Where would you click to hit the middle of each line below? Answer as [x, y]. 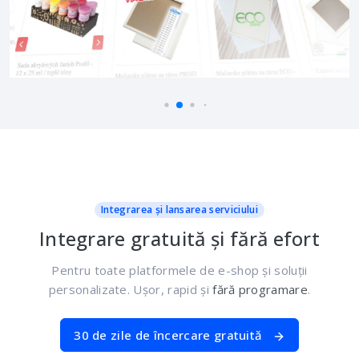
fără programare [260, 289]
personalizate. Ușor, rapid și [131, 289]
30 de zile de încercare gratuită [170, 335]
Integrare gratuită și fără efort [179, 238]
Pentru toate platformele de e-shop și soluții [179, 270]
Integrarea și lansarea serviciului [179, 209]
